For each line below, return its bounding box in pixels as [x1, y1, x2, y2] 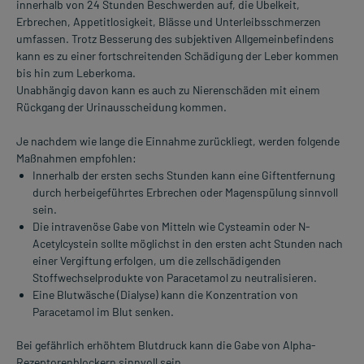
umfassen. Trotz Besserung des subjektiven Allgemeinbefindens [16, 32, 334, 46]
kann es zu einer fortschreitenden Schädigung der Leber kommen [16, 49, 339, 63]
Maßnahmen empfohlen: [16, 151, 136, 166]
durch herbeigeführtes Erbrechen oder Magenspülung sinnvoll [32, 185, 338, 200]
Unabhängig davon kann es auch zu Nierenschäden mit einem [16, 83, 320, 97]
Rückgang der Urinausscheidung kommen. [16, 100, 227, 115]
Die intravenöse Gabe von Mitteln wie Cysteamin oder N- [32, 219, 310, 234]
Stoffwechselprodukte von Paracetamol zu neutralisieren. [32, 271, 317, 285]
